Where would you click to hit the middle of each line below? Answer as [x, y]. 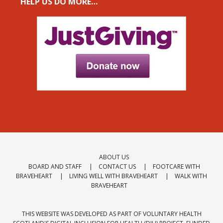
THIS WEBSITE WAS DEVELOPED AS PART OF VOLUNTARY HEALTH [111, 214]
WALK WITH [191, 176]
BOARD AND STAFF [55, 166]
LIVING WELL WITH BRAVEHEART [113, 176]
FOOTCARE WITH [176, 166]
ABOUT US [114, 157]
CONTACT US [117, 166]
